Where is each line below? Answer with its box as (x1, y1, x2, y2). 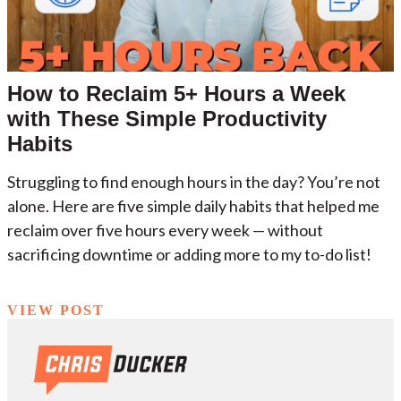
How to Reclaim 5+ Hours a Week (7, 81, 346, 106)
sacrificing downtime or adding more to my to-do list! (7, 243, 371, 264)
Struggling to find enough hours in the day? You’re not (7, 171, 380, 192)
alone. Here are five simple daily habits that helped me (7, 195, 380, 216)
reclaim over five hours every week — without (7, 219, 323, 240)
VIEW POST (7, 302, 105, 318)
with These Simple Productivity (7, 106, 327, 131)
